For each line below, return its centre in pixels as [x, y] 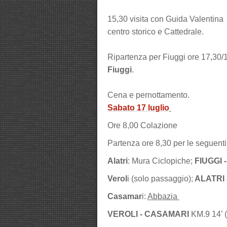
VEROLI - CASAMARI [148, 214]
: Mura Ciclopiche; [161, 161]
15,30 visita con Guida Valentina [166, 19]
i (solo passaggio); [160, 179]
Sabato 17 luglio [138, 108]
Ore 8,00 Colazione [142, 125]
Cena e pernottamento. [148, 95]
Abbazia [163, 196]
